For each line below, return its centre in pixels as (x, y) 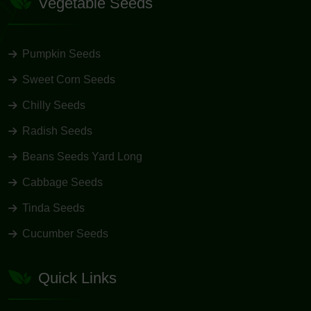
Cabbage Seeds (62, 182)
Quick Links (77, 278)
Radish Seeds (57, 131)
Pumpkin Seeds (61, 53)
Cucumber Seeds (65, 233)
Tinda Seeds (53, 208)
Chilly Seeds (54, 105)
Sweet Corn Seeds (69, 79)
